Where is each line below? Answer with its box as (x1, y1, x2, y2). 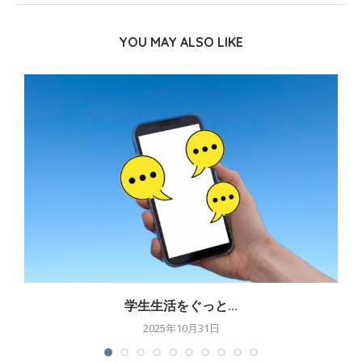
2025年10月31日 (142, 321, 220, 336)
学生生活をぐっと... (124, 297, 238, 314)
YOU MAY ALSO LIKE (119, 33, 243, 50)
